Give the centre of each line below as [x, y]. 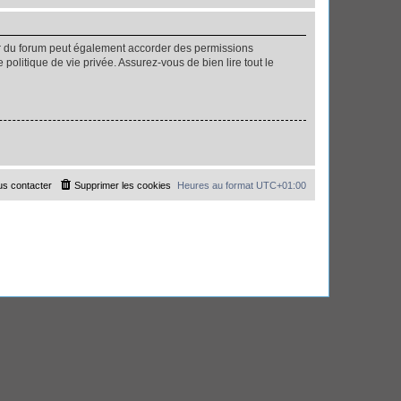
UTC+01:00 [281, 185]
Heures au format [217, 185]
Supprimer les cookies [123, 185]
